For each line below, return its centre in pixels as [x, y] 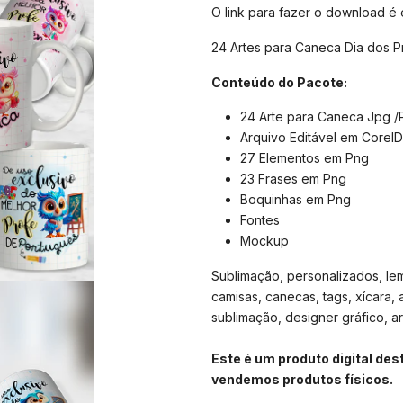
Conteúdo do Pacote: [279, 82]
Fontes [260, 220]
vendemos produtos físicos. [302, 380]
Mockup [264, 241]
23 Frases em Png [293, 179]
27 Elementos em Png [304, 158]
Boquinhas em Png [295, 200]
